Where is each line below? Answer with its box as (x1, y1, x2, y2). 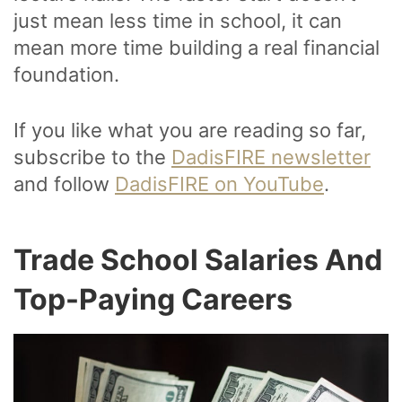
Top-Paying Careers (13, 282, 299, 318)
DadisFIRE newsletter (171, 145, 371, 170)
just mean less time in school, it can (13, 9, 342, 33)
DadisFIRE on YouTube (115, 172, 324, 197)
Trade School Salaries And (13, 242, 382, 278)
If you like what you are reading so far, (13, 118, 366, 143)
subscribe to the (13, 145, 171, 170)
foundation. (13, 63, 125, 87)
